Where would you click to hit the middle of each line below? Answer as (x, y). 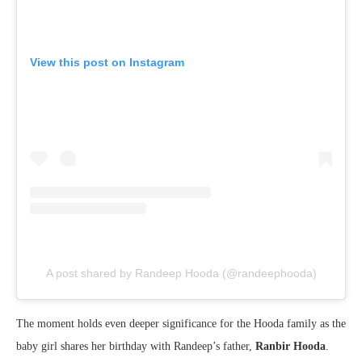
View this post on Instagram (107, 63)
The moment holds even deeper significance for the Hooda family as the (181, 324)
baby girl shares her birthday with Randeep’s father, (136, 347)
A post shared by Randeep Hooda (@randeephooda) (181, 274)
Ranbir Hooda (290, 347)
